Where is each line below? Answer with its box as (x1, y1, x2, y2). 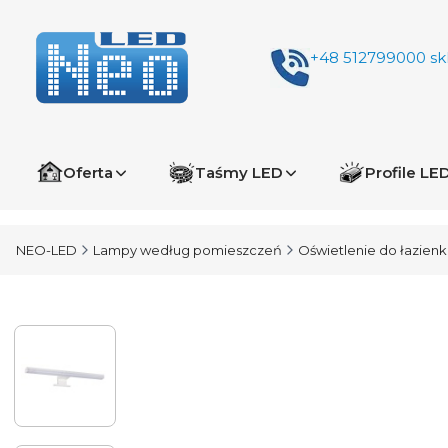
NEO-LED (16, 242, 77, 258)
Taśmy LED (195, 162, 283, 182)
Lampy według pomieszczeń (93, 242, 282, 258)
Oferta (63, 162, 113, 182)
